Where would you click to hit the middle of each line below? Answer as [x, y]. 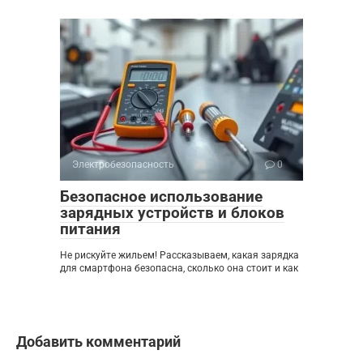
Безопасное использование [161, 197]
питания [90, 229]
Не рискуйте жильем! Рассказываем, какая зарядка [179, 256]
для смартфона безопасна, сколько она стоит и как [179, 269]
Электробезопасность [123, 165]
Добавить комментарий [98, 342]
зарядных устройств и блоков [172, 213]
